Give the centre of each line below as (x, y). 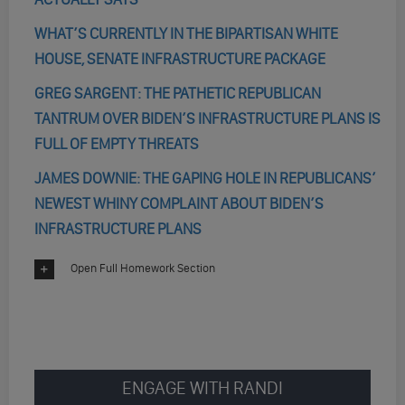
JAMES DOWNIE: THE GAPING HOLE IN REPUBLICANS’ (205, 178)
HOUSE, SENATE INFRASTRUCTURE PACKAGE (179, 59)
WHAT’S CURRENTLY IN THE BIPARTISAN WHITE (186, 33)
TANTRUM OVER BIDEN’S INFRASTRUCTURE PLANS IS (207, 118)
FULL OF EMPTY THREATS (116, 144)
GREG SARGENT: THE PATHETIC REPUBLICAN (177, 93)
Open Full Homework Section (142, 268)
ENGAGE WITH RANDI (202, 388)
